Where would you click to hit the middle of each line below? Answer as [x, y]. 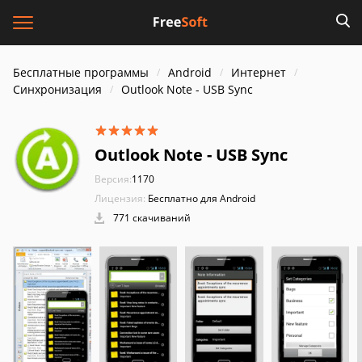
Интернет [259, 72]
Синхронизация [57, 89]
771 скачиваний [151, 218]
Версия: [113, 179]
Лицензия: [120, 198]
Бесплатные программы [81, 72]
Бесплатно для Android [202, 198]
